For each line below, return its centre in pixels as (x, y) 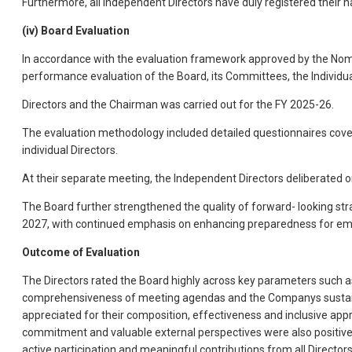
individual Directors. (70, 150)
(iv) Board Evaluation (76, 31)
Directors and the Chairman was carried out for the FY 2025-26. (178, 105)
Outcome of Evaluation (81, 253)
